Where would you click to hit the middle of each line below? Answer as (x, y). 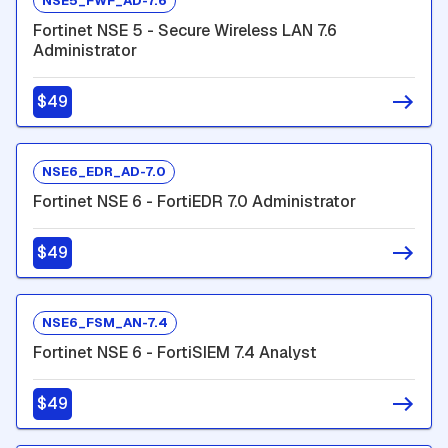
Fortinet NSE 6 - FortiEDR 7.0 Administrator (194, 201)
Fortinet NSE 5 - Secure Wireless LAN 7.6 (185, 30)
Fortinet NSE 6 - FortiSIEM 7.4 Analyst (175, 352)
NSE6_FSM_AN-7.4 (105, 323)
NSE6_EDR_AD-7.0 (104, 172)
